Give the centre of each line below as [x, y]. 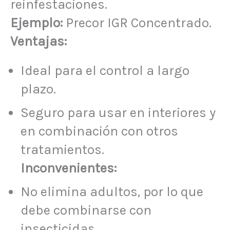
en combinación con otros [99, 131]
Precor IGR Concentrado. [137, 23]
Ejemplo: [36, 23]
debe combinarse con [86, 210]
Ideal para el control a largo [105, 71]
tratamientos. [62, 150]
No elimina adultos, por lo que [112, 192]
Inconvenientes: [69, 168]
